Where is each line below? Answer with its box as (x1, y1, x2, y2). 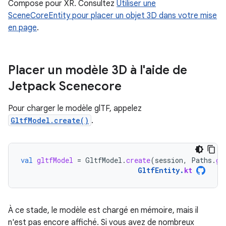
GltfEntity (138, 165, 180, 175)
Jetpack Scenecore (8, 78, 122, 94)
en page (8, 22, 37, 33)
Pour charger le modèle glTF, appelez (8, 103, 142, 114)
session (155, 155, 183, 165)
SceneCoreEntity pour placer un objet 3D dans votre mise (8, 10, 217, 21)
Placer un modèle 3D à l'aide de (8, 62, 187, 78)
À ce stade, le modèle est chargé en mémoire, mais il (8, 205, 198, 215)
